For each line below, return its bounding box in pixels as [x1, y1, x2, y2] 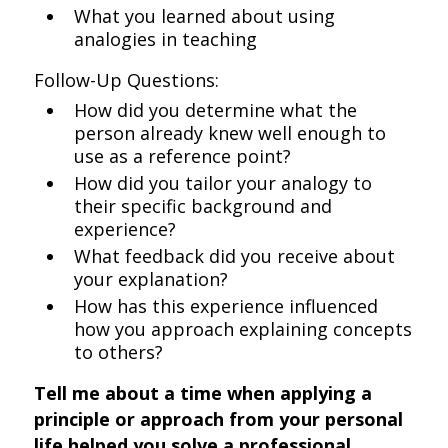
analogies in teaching [74, 27, 258, 51]
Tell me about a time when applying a [34, 381, 373, 405]
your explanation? [74, 267, 229, 291]
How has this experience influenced [74, 294, 379, 318]
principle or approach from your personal [34, 407, 404, 431]
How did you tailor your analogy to [74, 171, 373, 195]
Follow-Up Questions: [34, 68, 220, 92]
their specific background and [74, 194, 333, 218]
